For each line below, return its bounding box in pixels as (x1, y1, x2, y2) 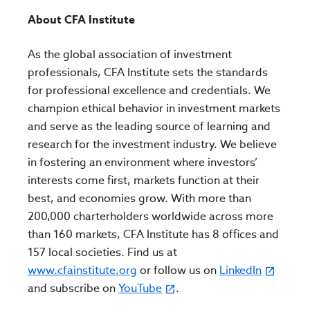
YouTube (118, 281, 162, 295)
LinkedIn (219, 263, 262, 277)
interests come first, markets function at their (28, 173, 259, 188)
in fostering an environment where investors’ (28, 155, 257, 170)
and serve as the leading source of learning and (28, 119, 271, 134)
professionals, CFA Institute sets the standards (28, 65, 268, 80)
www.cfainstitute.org (28, 263, 137, 277)
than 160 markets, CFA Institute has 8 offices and (28, 227, 279, 241)
